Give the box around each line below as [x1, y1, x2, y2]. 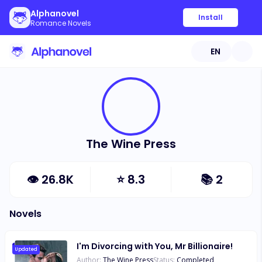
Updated [15, 246, 37, 253]
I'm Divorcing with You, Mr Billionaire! [77, 240, 233, 252]
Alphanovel [30, 8, 79, 19]
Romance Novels [30, 18, 91, 28]
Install [198, 12, 223, 22]
